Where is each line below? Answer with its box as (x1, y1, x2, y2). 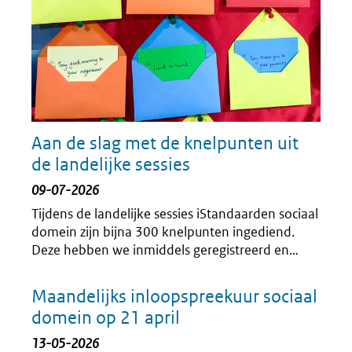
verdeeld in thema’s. (31, 258, 150, 277)
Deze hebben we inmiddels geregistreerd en (31, 240, 289, 258)
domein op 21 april (31, 306, 180, 328)
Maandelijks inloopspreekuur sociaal (31, 285, 317, 306)
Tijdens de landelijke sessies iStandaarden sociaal (31, 204, 318, 222)
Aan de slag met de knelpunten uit (31, 132, 299, 153)
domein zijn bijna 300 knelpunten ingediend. (31, 222, 295, 240)
